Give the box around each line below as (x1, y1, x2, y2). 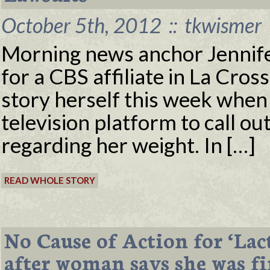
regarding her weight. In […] (1, 132, 256, 157)
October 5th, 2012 (1, 13, 166, 37)
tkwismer (180, 13, 262, 37)
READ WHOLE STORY (4, 175, 95, 186)
